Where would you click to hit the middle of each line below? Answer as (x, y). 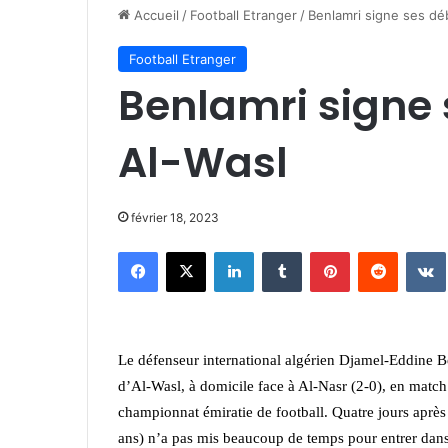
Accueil (154, 15)
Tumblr (322, 251)
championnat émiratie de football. (225, 412)
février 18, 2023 (175, 217)
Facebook (187, 251)
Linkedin (279, 251)
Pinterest (377, 251)
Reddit (417, 251)
